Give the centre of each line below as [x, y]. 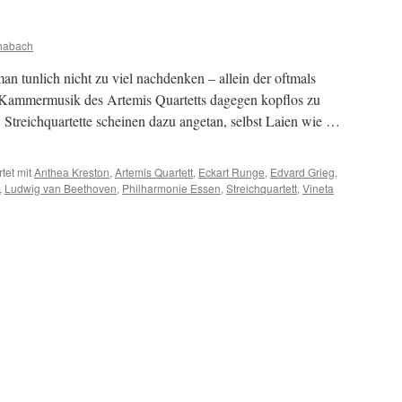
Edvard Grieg [302, 172]
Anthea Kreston [72, 172]
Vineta [318, 188]
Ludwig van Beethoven [61, 188]
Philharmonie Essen [171, 188]
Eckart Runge [232, 172]
